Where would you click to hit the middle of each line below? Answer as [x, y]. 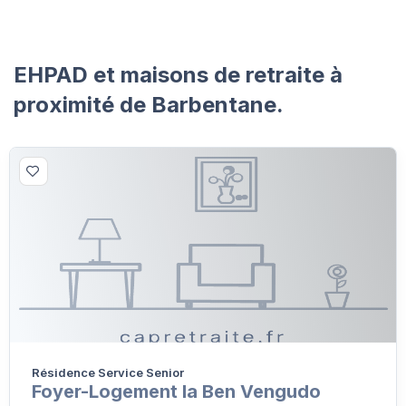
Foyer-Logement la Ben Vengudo [176, 391]
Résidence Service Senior [108, 372]
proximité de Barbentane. [149, 104]
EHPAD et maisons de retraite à [178, 74]
